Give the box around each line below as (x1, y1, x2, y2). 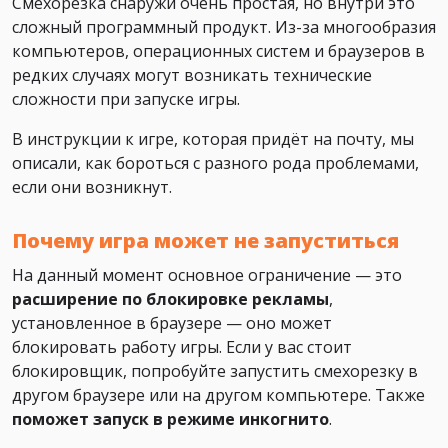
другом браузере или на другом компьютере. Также (12, 384, 425, 407)
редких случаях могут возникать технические (12, 64, 372, 87)
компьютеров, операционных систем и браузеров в (12, 40, 425, 63)
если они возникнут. (12, 176, 172, 199)
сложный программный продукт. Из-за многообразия (12, 16, 436, 39)
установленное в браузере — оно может (12, 312, 332, 335)
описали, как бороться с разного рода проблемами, (12, 152, 419, 175)
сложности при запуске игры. (12, 88, 240, 111)
